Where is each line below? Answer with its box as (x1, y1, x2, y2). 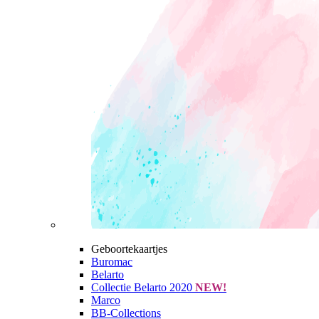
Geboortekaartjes (91, 243, 167, 256)
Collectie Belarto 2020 (91, 281, 192, 294)
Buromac (91, 256, 132, 268)
